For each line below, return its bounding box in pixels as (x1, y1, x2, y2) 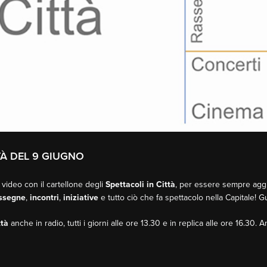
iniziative (61, 193, 101, 203)
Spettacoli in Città (105, 179, 175, 190)
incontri (30, 193, 59, 203)
